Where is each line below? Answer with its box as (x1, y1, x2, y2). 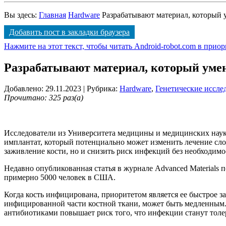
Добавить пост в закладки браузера (9, 27, 130, 36)
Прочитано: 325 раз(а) (4, 93, 83, 102)
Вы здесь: (4, 10, 39, 19)
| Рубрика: (83, 84, 120, 93)
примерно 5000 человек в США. (4, 173, 116, 182)
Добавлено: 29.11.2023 (4, 84, 81, 93)
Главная (39, 10, 66, 19)
